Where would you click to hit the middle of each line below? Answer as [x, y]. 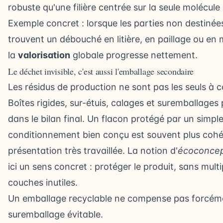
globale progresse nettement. [134, 55]
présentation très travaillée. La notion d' [93, 150]
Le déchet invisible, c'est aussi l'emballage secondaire [101, 71]
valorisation [44, 55]
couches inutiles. [43, 182]
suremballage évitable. [56, 214]
